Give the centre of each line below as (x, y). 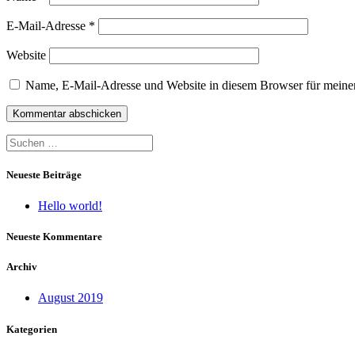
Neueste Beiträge (44, 174)
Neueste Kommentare (54, 237)
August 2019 (71, 298)
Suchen (24, 140)
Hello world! (70, 205)
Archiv (22, 267)
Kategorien (32, 329)
